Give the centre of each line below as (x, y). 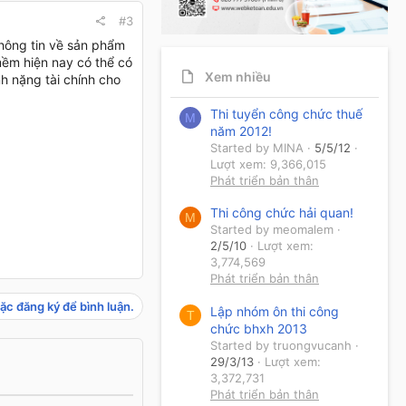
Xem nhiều (238, 77)
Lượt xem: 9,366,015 (268, 164)
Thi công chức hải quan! (282, 213)
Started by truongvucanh (281, 345)
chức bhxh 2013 (259, 328)
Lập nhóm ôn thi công (275, 311)
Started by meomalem (272, 230)
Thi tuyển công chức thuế (286, 113)
